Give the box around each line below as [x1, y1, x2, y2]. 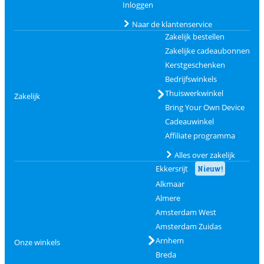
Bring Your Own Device [164, 102, 245, 113]
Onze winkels [14, 236, 60, 247]
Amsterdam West [155, 207, 216, 217]
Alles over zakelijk [174, 150, 235, 160]
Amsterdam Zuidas [155, 221, 222, 232]
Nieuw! [197, 164, 223, 173]
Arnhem [155, 235, 184, 246]
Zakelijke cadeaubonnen [164, 45, 250, 56]
